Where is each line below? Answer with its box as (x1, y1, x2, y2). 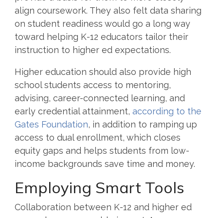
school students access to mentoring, (15, 79, 171, 90)
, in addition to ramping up (88, 119, 197, 129)
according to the (132, 106, 201, 116)
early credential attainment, (15, 106, 132, 116)
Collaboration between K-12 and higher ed (15, 201, 192, 212)
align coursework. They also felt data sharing (15, 5, 201, 16)
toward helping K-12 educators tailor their (15, 31, 188, 42)
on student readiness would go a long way (15, 18, 190, 29)
